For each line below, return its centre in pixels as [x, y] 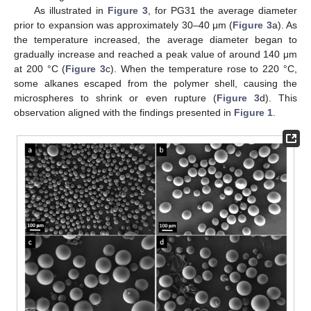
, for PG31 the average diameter [222, 10]
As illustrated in [70, 10]
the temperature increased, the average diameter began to [155, 39]
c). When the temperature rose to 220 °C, [202, 68]
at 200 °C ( [40, 68]
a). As [285, 25]
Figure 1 [253, 112]
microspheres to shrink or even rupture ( [115, 98]
